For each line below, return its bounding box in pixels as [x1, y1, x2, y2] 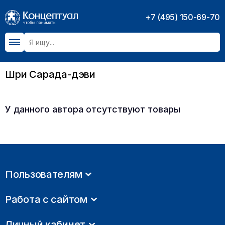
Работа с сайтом [5, 193, 87, 205]
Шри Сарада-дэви [5, 68, 95, 80]
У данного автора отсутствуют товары [5, 104, 180, 115]
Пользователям [5, 168, 82, 180]
